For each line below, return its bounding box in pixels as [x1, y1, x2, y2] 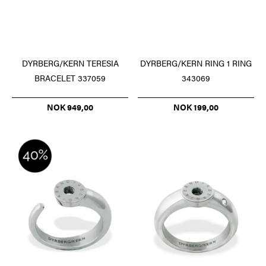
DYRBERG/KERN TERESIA [21, 56, 119, 69]
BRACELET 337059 [34, 71, 106, 84]
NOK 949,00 [47, 100, 93, 113]
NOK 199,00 [173, 100, 218, 113]
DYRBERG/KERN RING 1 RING [140, 56, 252, 69]
